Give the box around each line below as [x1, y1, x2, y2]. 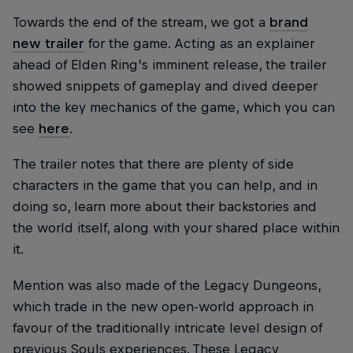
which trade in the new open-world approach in [13, 298, 314, 314]
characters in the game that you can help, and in [13, 177, 318, 194]
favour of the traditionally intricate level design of [13, 319, 322, 336]
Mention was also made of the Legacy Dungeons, [13, 277, 321, 293]
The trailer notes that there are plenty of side [13, 156, 294, 173]
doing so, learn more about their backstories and [13, 199, 317, 215]
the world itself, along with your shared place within [13, 220, 340, 236]
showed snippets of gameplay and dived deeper [13, 78, 318, 95]
